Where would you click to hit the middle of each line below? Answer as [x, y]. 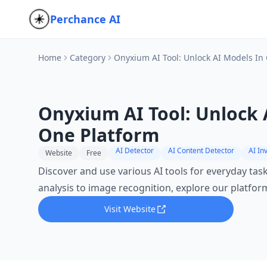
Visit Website [130, 209]
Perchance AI [85, 19]
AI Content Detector [201, 150]
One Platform [99, 135]
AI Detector [135, 150]
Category [88, 58]
